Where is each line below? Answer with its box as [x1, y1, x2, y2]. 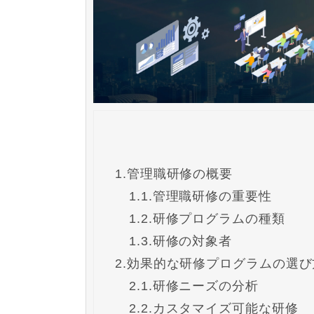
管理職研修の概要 [126, 166, 233, 181]
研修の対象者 [152, 233, 233, 248]
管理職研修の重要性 [152, 189, 272, 203]
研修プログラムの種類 [152, 211, 285, 226]
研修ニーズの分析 [152, 278, 259, 293]
